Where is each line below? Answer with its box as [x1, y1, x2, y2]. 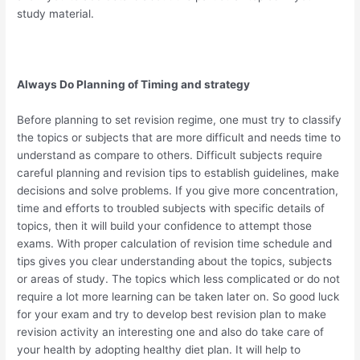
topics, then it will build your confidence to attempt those [17, 219, 313, 233]
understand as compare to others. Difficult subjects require [17, 149, 323, 162]
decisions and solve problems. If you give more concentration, [17, 184, 339, 198]
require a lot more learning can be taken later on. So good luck [17, 290, 340, 304]
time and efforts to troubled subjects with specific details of [17, 202, 325, 215]
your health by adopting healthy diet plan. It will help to [17, 343, 301, 357]
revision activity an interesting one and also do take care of [17, 325, 325, 339]
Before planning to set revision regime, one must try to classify [17, 113, 342, 127]
